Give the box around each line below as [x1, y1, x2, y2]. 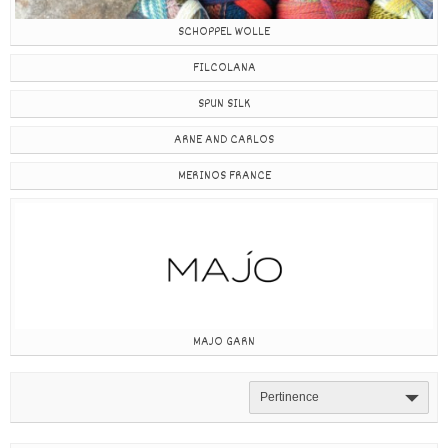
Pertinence [259, 390, 319, 405]
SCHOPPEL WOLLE [178, 22, 270, 43]
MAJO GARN [193, 331, 255, 352]
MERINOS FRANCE [177, 166, 271, 187]
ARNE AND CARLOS [174, 130, 274, 151]
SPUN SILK [198, 94, 250, 115]
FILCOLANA [192, 58, 256, 79]
